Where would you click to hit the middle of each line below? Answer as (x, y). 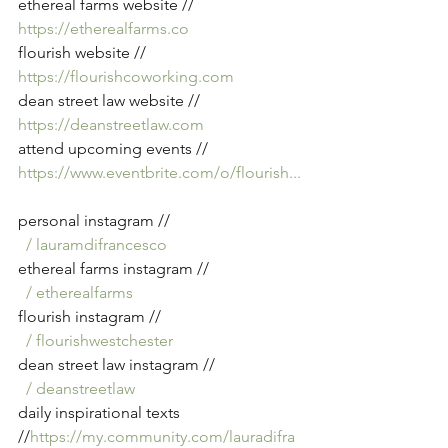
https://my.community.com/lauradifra (162, 436)
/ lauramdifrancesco (96, 244)
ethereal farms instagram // (115, 268)
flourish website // (84, 52)
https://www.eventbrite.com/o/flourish (153, 172)
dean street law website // (111, 100)
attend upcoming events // (115, 148)
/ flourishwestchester (99, 340)
